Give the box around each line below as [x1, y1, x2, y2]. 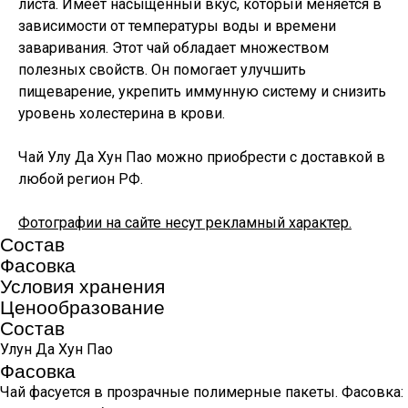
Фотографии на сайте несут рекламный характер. [18, 214, 352, 232]
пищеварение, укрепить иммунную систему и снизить [18, 83, 386, 101]
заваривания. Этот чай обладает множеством [18, 39, 329, 57]
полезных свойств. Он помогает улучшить [18, 61, 306, 79]
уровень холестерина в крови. [18, 105, 225, 123]
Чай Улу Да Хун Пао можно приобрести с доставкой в [18, 148, 385, 167]
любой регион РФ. [18, 170, 143, 189]
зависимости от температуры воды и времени [18, 17, 336, 36]
